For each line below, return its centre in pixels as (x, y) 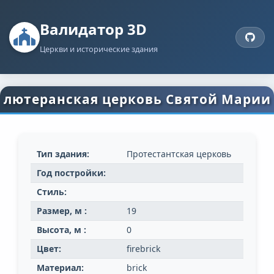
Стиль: (52, 192)
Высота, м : (61, 230)
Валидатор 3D (93, 29)
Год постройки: (71, 173)
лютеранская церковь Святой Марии (137, 99)
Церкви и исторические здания (99, 49)
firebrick (143, 249)
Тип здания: (63, 154)
